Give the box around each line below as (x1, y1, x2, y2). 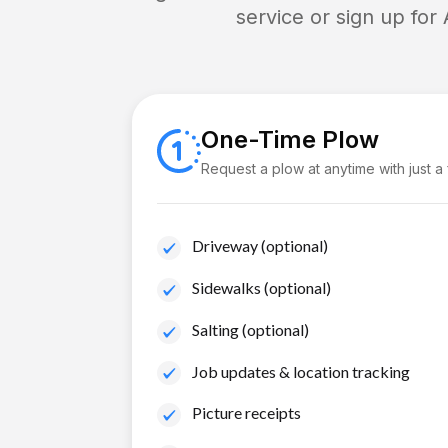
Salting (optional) (192, 319, 309, 339)
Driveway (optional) (192, 235, 328, 255)
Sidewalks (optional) (192, 277, 331, 297)
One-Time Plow (201, 124, 379, 154)
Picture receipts (192, 403, 301, 423)
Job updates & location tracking (192, 361, 410, 381)
